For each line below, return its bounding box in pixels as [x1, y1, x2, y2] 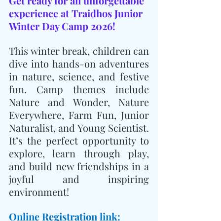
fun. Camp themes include [9, 82, 149, 96]
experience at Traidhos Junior [9, 6, 145, 20]
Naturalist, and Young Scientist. [9, 121, 149, 134]
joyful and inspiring [9, 172, 149, 185]
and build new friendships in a [9, 159, 149, 173]
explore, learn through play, [9, 147, 149, 160]
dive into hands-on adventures [9, 57, 149, 70]
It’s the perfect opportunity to [9, 134, 149, 147]
